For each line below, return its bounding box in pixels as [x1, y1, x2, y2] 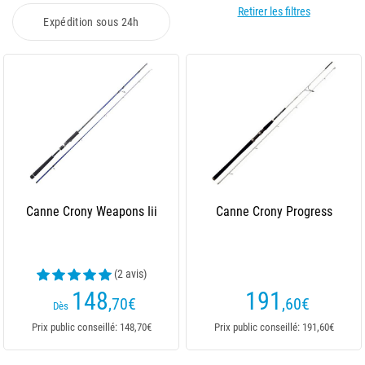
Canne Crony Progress [215, 204, 332, 219]
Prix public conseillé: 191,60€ [213, 321, 334, 333]
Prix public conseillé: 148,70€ [31, 321, 152, 333]
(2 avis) [113, 267, 147, 280]
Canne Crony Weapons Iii [25, 204, 157, 219]
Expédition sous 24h [43, 15, 139, 29]
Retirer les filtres [237, 5, 310, 18]
